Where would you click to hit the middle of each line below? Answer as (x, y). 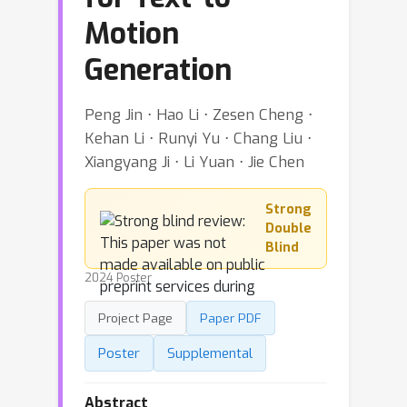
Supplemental (210, 353)
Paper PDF (231, 318)
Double (288, 228)
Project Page (135, 318)
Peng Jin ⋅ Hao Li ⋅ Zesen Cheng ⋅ (199, 114)
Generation (158, 70)
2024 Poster (118, 278)
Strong (288, 209)
